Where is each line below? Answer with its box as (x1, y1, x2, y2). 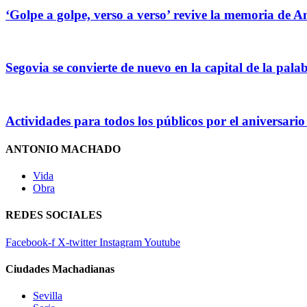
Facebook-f (5, 236, 55, 248)
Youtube (144, 236, 180, 248)
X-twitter (58, 236, 97, 248)
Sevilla (33, 290, 62, 302)
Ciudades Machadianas (5, 262, 114, 275)
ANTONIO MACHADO (5, 143, 121, 155)
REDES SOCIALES (5, 209, 102, 221)
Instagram (99, 236, 142, 248)
